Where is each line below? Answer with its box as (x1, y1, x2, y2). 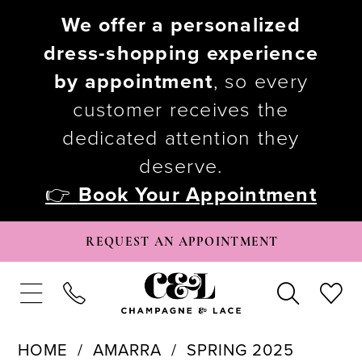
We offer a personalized (61, 13, 301, 38)
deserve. (139, 154, 223, 179)
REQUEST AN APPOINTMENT (86, 235, 279, 249)
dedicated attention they (62, 126, 300, 151)
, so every (213, 69, 309, 95)
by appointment (53, 69, 213, 95)
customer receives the (73, 98, 289, 123)
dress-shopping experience (43, 41, 319, 66)
